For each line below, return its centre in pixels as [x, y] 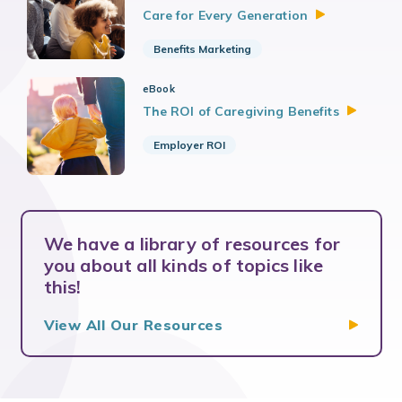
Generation [272, 16]
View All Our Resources [133, 325]
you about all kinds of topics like [184, 266]
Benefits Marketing [202, 49]
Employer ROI [189, 145]
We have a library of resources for [192, 244]
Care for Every [189, 16]
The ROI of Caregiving [215, 112]
